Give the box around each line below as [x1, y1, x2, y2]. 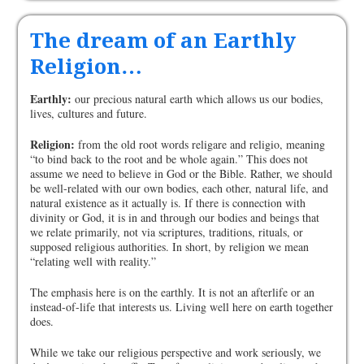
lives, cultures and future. [30, 106, 148, 122]
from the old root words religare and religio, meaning [75, 136, 326, 153]
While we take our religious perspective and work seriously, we [30, 344, 322, 361]
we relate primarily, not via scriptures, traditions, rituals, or [30, 224, 304, 240]
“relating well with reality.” [30, 253, 157, 270]
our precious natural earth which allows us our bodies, [71, 91, 324, 107]
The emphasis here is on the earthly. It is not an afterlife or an [30, 284, 315, 301]
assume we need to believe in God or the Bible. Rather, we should [30, 166, 333, 182]
